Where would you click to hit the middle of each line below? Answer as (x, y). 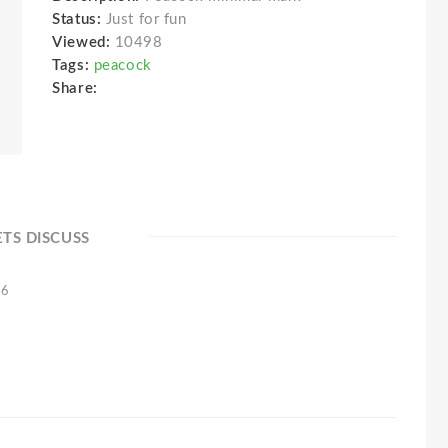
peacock (122, 65)
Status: (79, 19)
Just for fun (146, 19)
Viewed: (81, 42)
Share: (79, 88)
